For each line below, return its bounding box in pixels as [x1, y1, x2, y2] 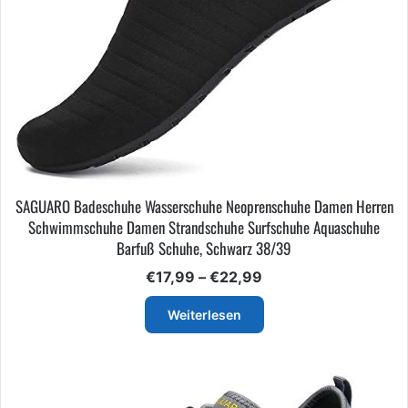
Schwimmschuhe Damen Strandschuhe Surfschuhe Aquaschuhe [28, 215, 380, 239]
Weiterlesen [167, 306, 241, 322]
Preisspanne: [261, 266, 355, 285]
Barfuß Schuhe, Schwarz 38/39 [117, 236, 291, 260]
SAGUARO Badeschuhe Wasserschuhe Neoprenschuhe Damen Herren [15, 194, 393, 218]
